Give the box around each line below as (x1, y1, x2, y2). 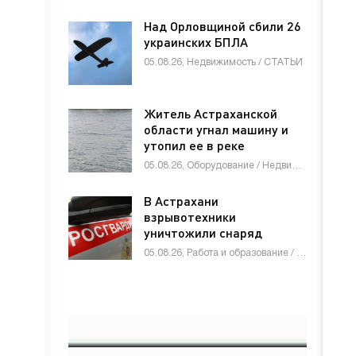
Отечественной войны (144, 257, 277, 272)
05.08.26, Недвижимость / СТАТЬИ (144, 58, 303, 67)
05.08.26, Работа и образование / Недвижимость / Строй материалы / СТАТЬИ (296, 249, 306, 257)
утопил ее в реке (144, 137, 245, 153)
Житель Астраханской (144, 106, 277, 121)
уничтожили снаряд (144, 225, 262, 240)
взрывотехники (144, 209, 236, 224)
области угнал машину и (144, 122, 288, 137)
